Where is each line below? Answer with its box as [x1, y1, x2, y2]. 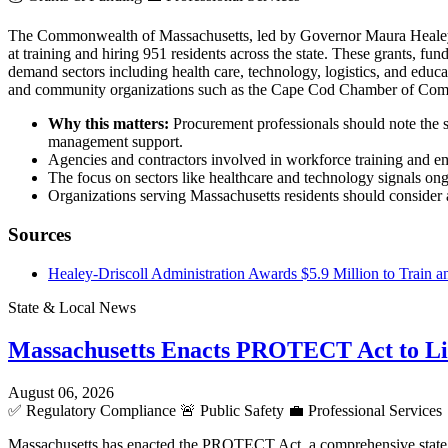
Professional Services [304, 401, 442, 419]
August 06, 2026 [8, 383, 114, 401]
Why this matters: [48, 115, 169, 133]
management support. [48, 133, 183, 151]
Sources [8, 224, 71, 246]
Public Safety [196, 401, 288, 419]
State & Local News [8, 298, 136, 316]
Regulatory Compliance [22, 401, 180, 419]
